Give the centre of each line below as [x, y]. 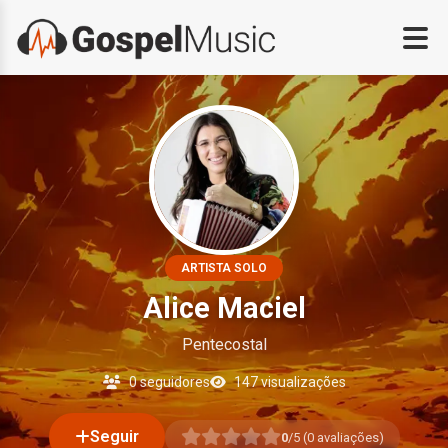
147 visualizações [288, 382]
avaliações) [348, 437]
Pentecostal [224, 344]
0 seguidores [167, 382]
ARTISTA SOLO [224, 268]
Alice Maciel [224, 308]
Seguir [114, 436]
